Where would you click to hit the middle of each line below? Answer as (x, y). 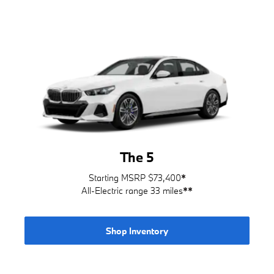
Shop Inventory (137, 231)
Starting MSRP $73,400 (135, 178)
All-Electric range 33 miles (132, 191)
